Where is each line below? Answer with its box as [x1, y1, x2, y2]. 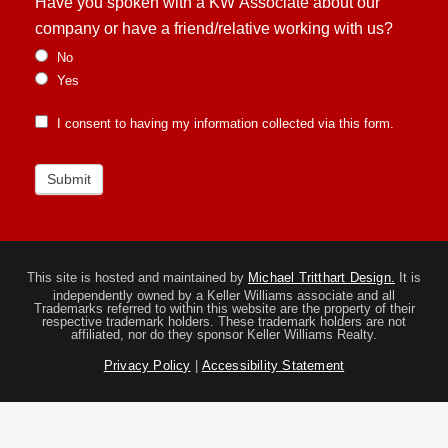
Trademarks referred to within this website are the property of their [33, 300, 415, 316]
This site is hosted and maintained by [27, 269, 248, 285]
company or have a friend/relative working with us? [34, 20, 393, 38]
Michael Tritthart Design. [248, 269, 395, 285]
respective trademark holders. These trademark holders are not [42, 313, 406, 329]
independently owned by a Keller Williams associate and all [53, 287, 395, 303]
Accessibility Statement [201, 357, 345, 373]
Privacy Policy [103, 357, 191, 373]
